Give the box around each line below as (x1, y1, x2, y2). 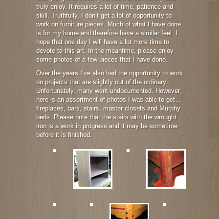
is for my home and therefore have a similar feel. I (36, 29, 177, 37)
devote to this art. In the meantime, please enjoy (36, 46, 174, 54)
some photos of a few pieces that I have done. (36, 55, 168, 63)
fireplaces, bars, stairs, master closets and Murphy (36, 104, 180, 112)
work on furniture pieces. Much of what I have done (36, 20, 181, 28)
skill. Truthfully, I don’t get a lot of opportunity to (36, 11, 172, 19)
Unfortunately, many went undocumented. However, (36, 87, 181, 94)
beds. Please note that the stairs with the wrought (36, 113, 176, 121)
